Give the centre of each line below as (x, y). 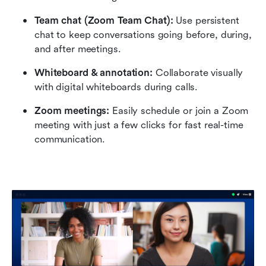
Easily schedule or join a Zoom (180, 110)
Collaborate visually (199, 72)
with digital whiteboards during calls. (116, 87)
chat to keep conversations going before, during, (143, 34)
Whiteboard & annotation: (95, 72)
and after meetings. (78, 49)
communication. (70, 139)
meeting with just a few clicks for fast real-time (139, 125)
